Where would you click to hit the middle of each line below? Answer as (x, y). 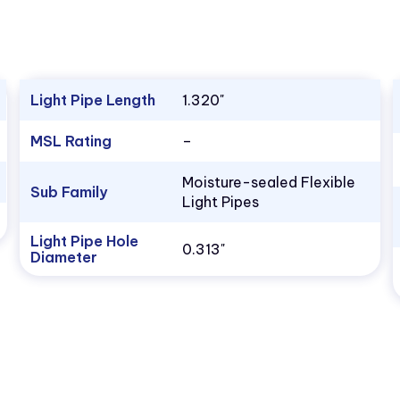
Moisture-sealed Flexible (268, 183)
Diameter (63, 258)
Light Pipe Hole (84, 242)
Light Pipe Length (92, 100)
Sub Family (68, 192)
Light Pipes (220, 202)
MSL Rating (71, 142)
